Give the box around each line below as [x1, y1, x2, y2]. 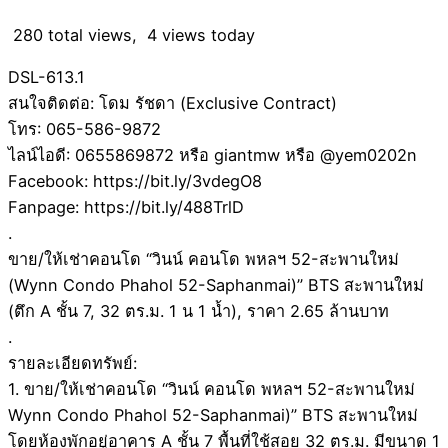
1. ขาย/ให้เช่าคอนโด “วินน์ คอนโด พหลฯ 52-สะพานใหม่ [8, 379, 415, 400]
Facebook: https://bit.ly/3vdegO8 [8, 171, 262, 192]
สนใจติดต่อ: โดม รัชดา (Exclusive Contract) [8, 93, 337, 114]
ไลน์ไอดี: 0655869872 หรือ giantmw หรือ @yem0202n [8, 145, 417, 166]
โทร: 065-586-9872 [8, 119, 161, 140]
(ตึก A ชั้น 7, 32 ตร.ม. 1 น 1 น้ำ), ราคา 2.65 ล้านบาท [8, 301, 389, 322]
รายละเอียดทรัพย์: [8, 353, 137, 374]
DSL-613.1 [8, 67, 85, 88]
